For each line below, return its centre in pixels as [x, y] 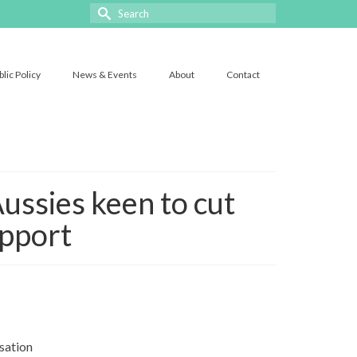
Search [110, 10]
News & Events [105, 74]
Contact [243, 74]
